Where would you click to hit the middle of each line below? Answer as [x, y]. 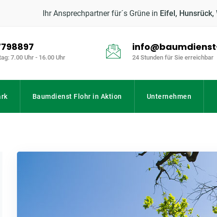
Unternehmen [169, 96]
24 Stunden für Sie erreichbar [173, 57]
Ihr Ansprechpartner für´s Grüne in [101, 13]
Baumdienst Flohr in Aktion [77, 96]
